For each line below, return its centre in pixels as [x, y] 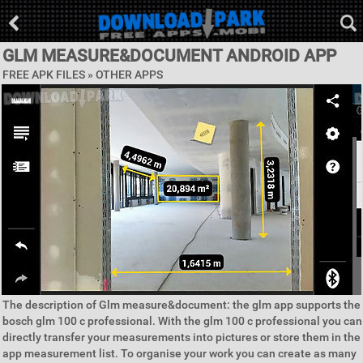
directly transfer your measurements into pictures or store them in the [181, 337]
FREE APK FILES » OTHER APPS [83, 75]
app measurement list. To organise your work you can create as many [179, 353]
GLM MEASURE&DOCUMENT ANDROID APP [169, 56]
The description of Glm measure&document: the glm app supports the [181, 305]
